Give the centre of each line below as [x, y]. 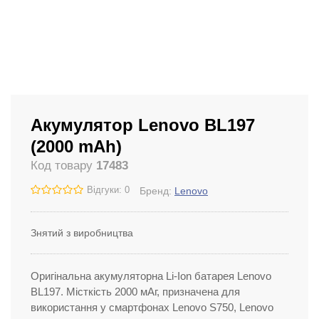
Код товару [63, 166]
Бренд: [157, 191]
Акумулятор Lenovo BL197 [143, 125]
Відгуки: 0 [108, 190]
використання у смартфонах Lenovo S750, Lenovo [152, 308]
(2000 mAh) [76, 146]
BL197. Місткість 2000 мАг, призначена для [135, 292]
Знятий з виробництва [82, 233]
